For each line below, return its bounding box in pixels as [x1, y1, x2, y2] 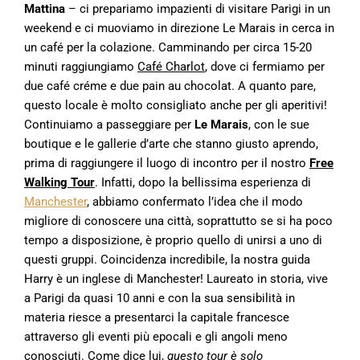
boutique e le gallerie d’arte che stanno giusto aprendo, [24, 137, 318, 151]
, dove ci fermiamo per [205, 59, 325, 74]
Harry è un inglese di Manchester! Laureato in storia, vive [24, 272, 328, 286]
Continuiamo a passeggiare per [24, 117, 194, 132]
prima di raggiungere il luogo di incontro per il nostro [24, 156, 309, 170]
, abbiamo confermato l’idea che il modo [87, 194, 303, 209]
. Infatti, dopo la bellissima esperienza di [95, 175, 311, 190]
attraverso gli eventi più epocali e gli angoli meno [24, 329, 288, 344]
